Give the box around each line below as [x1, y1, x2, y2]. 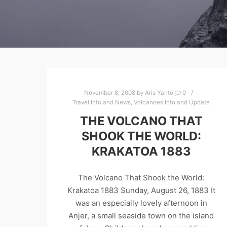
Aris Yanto [145, 89, 174, 96]
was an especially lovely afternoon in [75, 198, 207, 208]
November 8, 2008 [84, 89, 136, 96]
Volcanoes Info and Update [134, 99, 210, 106]
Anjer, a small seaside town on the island [68, 211, 214, 221]
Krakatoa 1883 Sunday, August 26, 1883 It [67, 185, 215, 196]
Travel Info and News [72, 99, 131, 106]
